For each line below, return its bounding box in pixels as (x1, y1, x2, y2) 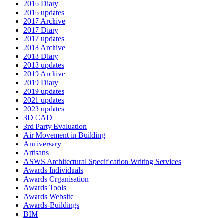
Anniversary (23, 140, 61, 148)
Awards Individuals (23, 166, 83, 174)
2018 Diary (23, 52, 58, 60)
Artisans (23, 148, 49, 157)
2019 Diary (23, 78, 58, 87)
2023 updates (23, 105, 64, 113)
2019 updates (23, 87, 64, 95)
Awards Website (23, 192, 73, 200)
